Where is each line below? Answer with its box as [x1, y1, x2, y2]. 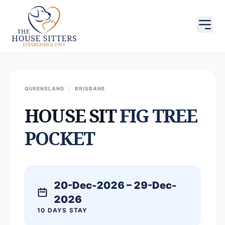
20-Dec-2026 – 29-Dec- [54, 179, 177, 191]
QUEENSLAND [25, 85, 64, 91]
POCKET [25, 126, 95, 151]
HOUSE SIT [25, 103, 120, 128]
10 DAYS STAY [37, 206, 88, 214]
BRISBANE [75, 85, 105, 91]
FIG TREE [120, 103, 197, 128]
